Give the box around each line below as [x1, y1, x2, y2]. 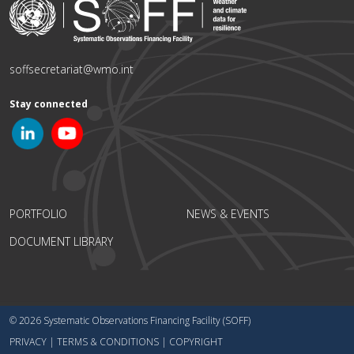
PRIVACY [9, 335, 47, 349]
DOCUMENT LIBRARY [9, 234, 113, 250]
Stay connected [9, 97, 88, 111]
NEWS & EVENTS [186, 206, 269, 222]
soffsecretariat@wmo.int [9, 62, 134, 77]
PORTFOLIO [9, 206, 67, 222]
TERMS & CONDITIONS [57, 335, 159, 349]
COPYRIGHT [169, 335, 223, 349]
